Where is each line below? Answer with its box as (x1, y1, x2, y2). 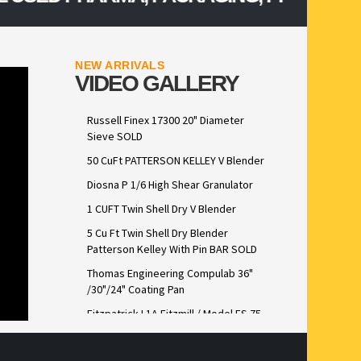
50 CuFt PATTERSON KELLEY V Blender (87, 153, 265, 168)
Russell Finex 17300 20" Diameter (87, 113, 245, 128)
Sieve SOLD (87, 129, 143, 144)
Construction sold (87, 338, 173, 354)
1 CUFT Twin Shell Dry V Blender (87, 201, 237, 217)
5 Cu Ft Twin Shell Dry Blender (87, 226, 229, 241)
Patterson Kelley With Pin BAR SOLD (87, 242, 258, 257)
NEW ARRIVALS (75, 59, 165, 73)
